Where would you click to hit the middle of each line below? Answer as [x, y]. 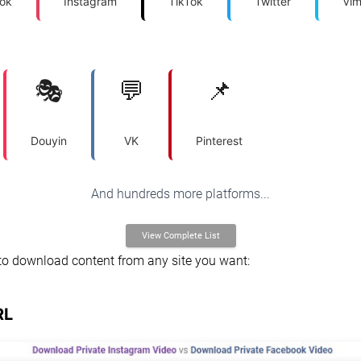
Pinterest [219, 141]
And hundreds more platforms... [180, 194]
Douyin [49, 141]
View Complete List [180, 235]
